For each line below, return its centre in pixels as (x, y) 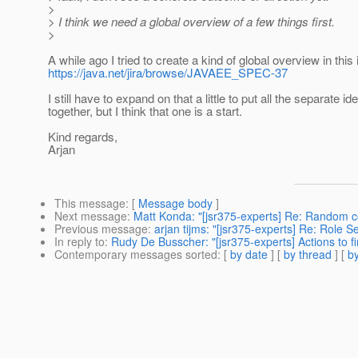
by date (249, 255)
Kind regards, (83, 137)
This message (90, 203)
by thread (308, 255)
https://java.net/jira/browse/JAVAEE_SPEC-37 (168, 73)
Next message (91, 216)
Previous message (101, 229)
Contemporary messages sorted (136, 255)
